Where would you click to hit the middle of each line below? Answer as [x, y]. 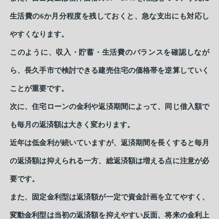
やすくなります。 [39, 34]
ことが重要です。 [39, 89]
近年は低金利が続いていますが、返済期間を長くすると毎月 [109, 143]
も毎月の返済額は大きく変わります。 [72, 125]
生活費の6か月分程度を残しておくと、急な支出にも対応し [109, 16]
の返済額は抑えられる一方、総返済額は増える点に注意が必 [109, 161]
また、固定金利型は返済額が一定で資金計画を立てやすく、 [109, 197]
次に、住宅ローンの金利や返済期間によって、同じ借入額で [109, 107]
